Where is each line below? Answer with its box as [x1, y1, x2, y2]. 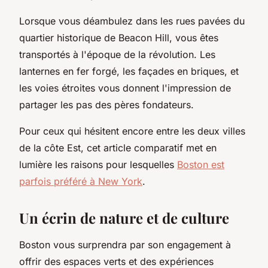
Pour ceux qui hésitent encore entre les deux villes [19, 124, 245, 137]
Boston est [177, 158, 224, 170]
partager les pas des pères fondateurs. [19, 98, 194, 111]
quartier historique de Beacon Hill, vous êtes [19, 31, 218, 44]
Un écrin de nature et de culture [19, 208, 229, 227]
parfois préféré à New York [19, 175, 142, 187]
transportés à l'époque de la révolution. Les [19, 48, 215, 60]
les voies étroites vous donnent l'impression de [19, 81, 231, 94]
